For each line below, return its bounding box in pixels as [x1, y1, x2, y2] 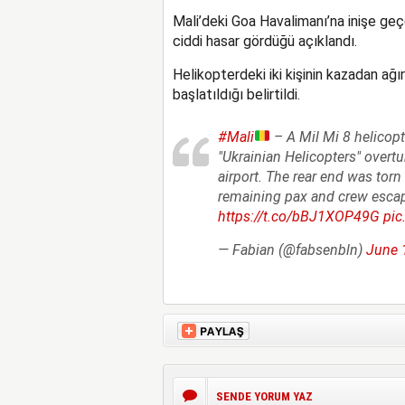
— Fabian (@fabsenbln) [217, 240, 366, 259]
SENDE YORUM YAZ [215, 389, 313, 403]
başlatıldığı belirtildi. [172, 85, 300, 103]
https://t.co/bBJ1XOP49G [217, 207, 380, 225]
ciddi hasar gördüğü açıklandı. [172, 32, 357, 50]
